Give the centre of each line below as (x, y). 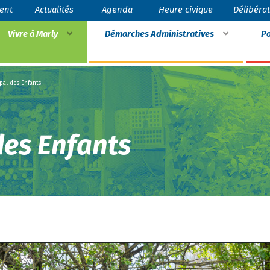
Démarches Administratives (159, 33)
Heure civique (186, 10)
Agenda (117, 10)
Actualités (55, 10)
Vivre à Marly (33, 33)
